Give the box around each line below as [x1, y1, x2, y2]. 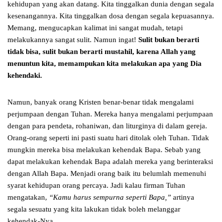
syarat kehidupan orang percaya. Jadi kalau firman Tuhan [7, 181, 185, 190]
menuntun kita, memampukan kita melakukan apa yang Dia [7, 59, 202, 68]
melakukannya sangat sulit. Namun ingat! [7, 36, 138, 44]
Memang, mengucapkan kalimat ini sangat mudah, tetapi [7, 24, 183, 32]
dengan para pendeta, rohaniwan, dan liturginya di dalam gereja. [7, 122, 207, 130]
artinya [173, 193, 194, 202]
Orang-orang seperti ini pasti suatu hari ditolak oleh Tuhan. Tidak [7, 134, 209, 142]
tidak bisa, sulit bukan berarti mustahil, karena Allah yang [7, 48, 196, 56]
